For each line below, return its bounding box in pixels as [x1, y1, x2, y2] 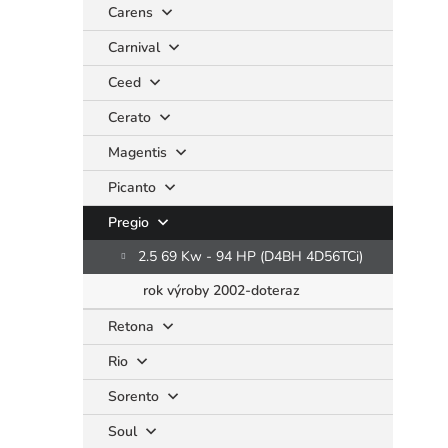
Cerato [108, 108, 155, 127]
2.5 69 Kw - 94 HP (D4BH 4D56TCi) [138, 247, 363, 266]
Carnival [108, 38, 164, 57]
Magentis [108, 143, 171, 162]
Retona [108, 317, 158, 336]
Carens [108, 3, 157, 22]
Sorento [108, 387, 163, 406]
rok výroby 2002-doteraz [143, 281, 300, 300]
